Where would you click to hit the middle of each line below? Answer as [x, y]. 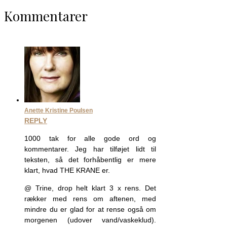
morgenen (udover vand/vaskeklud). [90, 220]
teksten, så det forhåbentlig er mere [90, 160]
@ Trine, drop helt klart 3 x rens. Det [90, 188]
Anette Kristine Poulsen [59, 110]
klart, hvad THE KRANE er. [67, 171]
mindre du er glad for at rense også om [90, 210]
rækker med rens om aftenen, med [90, 199]
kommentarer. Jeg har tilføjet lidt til [90, 149]
